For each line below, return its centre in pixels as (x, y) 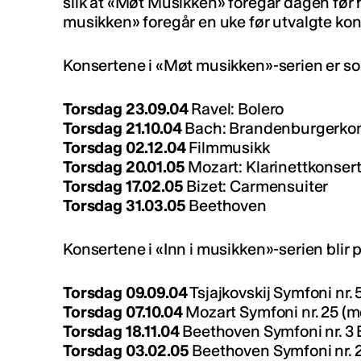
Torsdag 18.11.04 (121, 332)
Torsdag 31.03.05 (124, 206)
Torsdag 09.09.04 (125, 293)
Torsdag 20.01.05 (124, 167)
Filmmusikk (228, 148)
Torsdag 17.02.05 (123, 187)
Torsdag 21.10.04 (124, 129)
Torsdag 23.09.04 (126, 109)
